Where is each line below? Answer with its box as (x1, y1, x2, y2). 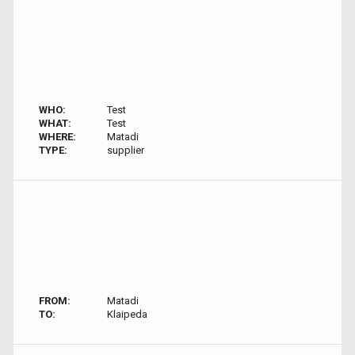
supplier (106, 144, 144, 156)
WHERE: (39, 131, 76, 143)
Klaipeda (106, 308, 147, 320)
